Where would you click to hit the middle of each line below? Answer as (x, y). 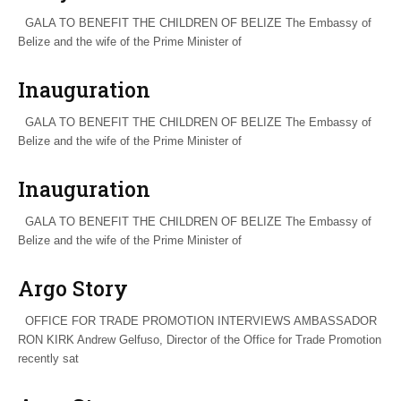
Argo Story (73, 288)
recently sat (48, 358)
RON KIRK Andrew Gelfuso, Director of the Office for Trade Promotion (200, 339)
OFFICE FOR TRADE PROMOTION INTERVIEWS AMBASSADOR (197, 320)
